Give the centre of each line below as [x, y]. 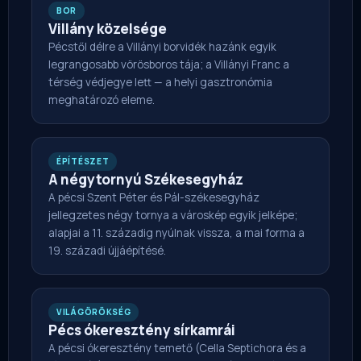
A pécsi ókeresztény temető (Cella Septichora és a [177, 349]
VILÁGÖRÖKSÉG [94, 312]
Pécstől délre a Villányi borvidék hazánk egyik [162, 47]
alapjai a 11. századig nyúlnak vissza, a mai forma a [176, 233]
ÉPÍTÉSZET [83, 162]
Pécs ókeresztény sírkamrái [142, 330]
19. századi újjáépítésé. [107, 251]
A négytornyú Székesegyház [146, 180]
